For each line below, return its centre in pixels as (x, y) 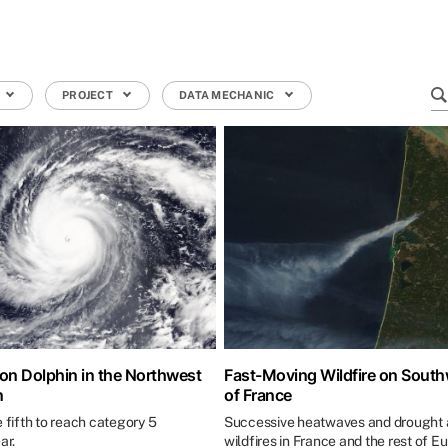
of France (258, 395)
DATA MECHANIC (228, 95)
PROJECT (89, 95)
